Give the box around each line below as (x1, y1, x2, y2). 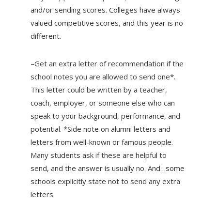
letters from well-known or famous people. (30, 137, 173, 147)
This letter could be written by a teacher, (30, 84, 167, 94)
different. (30, 31, 61, 41)
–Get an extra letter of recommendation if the (30, 58, 184, 68)
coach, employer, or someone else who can (30, 97, 175, 108)
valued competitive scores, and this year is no (30, 17, 183, 28)
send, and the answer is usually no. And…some (30, 163, 185, 173)
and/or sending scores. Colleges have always (30, 4, 180, 15)
